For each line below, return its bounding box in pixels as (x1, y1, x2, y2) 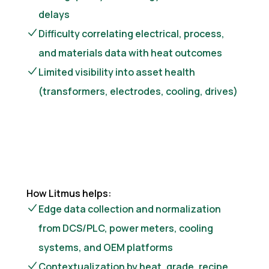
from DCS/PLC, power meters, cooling (38, 221, 213, 235)
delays (38, 7, 70, 21)
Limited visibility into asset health (38, 65, 195, 79)
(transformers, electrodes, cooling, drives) (38, 84, 238, 98)
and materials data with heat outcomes (38, 46, 222, 59)
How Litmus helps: (26, 186, 112, 200)
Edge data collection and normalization (38, 202, 221, 216)
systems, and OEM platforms (38, 240, 173, 254)
